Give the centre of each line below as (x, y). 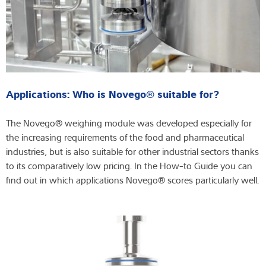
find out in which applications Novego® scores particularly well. (132, 180)
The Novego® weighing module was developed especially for (129, 123)
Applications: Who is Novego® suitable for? (113, 93)
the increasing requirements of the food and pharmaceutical (125, 137)
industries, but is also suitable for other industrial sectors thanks (132, 151)
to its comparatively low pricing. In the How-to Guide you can (129, 165)
